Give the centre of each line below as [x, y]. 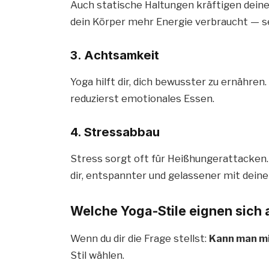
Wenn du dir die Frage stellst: [140, 238]
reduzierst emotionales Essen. [143, 98]
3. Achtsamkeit [115, 55]
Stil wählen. [98, 255]
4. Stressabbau [115, 132]
